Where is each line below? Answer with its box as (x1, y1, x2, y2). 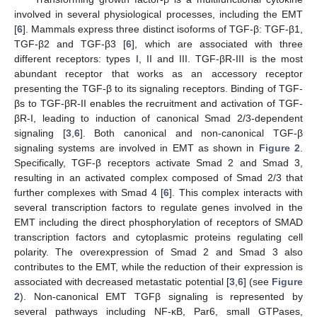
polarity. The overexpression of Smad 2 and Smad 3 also (14, 246, 303, 258)
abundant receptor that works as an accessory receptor (14, 67, 303, 79)
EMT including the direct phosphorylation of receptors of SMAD (14, 216, 303, 228)
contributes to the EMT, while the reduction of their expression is (14, 260, 303, 272)
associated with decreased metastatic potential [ (14, 275, 229, 287)
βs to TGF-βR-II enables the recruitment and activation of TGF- (14, 97, 303, 109)
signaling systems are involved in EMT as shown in (14, 142, 259, 154)
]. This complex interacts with (169, 186, 304, 198)
